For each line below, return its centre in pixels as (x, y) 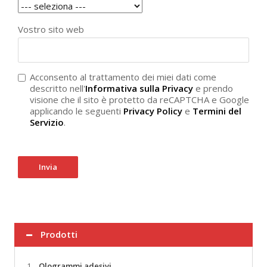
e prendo (213, 89)
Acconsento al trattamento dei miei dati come (123, 77)
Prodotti (58, 235)
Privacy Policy (153, 111)
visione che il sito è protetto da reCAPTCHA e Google (139, 100)
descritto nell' (58, 89)
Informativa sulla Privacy (139, 89)
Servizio (47, 122)
